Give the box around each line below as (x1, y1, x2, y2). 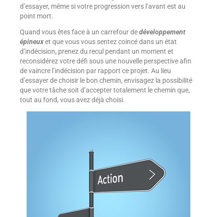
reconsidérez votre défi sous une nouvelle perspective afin (19, 57, 191, 65)
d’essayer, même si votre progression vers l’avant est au (19, 2, 186, 10)
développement (137, 28, 186, 36)
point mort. (19, 12, 53, 20)
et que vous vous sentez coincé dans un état (43, 38, 177, 46)
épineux (19, 38, 44, 46)
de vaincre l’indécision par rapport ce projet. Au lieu (19, 67, 171, 75)
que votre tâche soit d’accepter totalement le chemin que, (19, 86, 190, 94)
